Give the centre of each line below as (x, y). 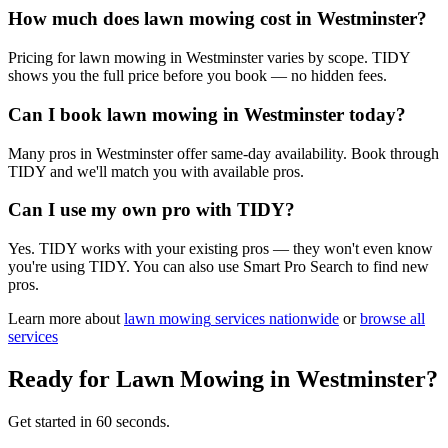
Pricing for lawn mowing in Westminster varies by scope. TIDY (209, 58)
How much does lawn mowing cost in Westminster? (217, 19)
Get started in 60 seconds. (89, 421)
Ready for (62, 378)
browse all (392, 319)
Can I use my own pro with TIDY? (151, 210)
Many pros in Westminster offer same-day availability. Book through (223, 153)
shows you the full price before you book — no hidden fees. (197, 76)
